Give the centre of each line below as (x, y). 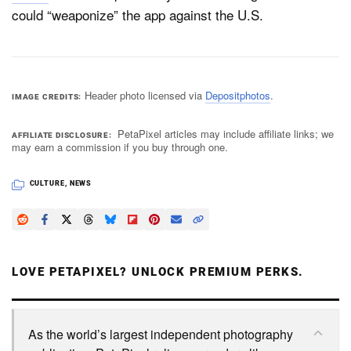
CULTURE (47, 183)
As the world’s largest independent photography (161, 334)
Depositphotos (237, 95)
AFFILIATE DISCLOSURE (61, 135)
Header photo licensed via (145, 95)
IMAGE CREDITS (45, 96)
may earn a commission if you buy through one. (120, 147)
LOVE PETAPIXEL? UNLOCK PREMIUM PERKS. (158, 271)
